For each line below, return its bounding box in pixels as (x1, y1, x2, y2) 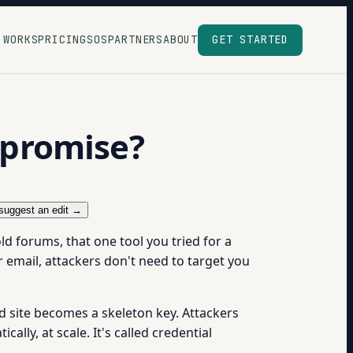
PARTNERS (107, 32, 164, 46)
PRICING (38, 32, 87, 46)
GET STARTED (212, 32, 288, 46)
